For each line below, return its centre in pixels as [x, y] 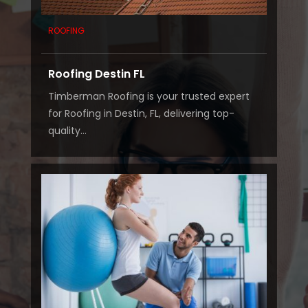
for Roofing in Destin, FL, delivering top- [141, 114]
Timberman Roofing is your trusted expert [148, 97]
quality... [67, 131]
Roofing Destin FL [96, 74]
